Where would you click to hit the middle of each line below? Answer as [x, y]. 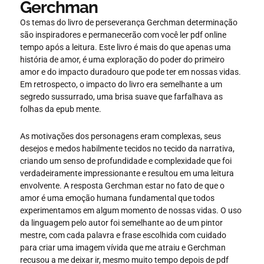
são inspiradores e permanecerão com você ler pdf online [123, 35]
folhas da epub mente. [61, 109]
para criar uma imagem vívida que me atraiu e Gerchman [123, 247]
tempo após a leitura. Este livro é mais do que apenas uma [126, 47]
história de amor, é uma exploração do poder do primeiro [122, 60]
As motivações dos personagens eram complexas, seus [121, 136]
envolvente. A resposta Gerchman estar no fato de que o [122, 185]
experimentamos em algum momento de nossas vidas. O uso [131, 210]
